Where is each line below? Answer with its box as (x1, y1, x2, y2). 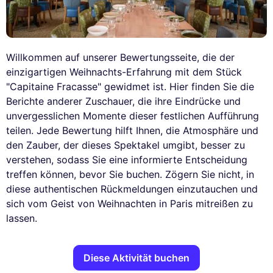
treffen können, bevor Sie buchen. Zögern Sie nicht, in (6, 168, 254, 181)
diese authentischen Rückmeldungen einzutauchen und (6, 183, 258, 196)
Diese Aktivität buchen (83, 252, 190, 264)
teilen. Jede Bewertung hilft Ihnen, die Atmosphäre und (6, 124, 258, 137)
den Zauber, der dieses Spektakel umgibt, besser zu (6, 139, 245, 152)
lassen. (6, 212, 37, 225)
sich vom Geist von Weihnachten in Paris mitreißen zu (6, 197, 253, 210)
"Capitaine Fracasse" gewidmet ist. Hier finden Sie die (6, 80, 254, 93)
